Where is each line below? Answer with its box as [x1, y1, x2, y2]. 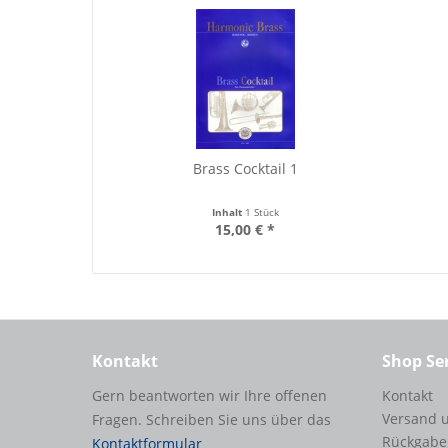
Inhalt [211, 205, 245, 219]
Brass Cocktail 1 [192, 159, 298, 178]
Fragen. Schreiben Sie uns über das [92, 410, 331, 429]
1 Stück [244, 205, 279, 219]
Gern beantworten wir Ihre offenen [92, 386, 327, 405]
